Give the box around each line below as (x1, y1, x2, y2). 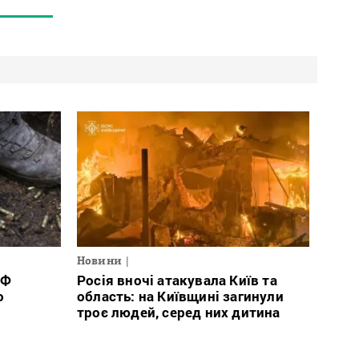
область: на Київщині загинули (77, 287, 284, 306)
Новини (77, 254, 122, 268)
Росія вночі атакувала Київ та (77, 271, 277, 290)
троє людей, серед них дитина (77, 303, 280, 322)
